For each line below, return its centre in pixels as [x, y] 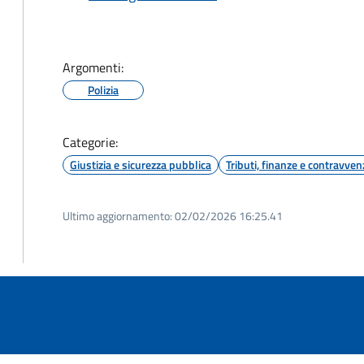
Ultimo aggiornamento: [117, 216]
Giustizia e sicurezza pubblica [141, 165]
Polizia [103, 90]
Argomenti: [93, 67]
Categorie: [90, 142]
